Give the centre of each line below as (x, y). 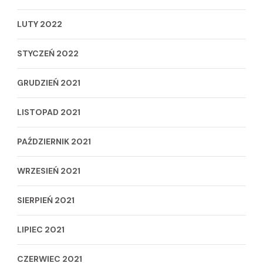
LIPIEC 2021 (41, 229)
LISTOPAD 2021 (49, 112)
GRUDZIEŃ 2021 (49, 82)
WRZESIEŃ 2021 (49, 171)
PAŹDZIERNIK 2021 (54, 141)
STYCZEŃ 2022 (48, 53)
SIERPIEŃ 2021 (46, 200)
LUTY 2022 (40, 24)
